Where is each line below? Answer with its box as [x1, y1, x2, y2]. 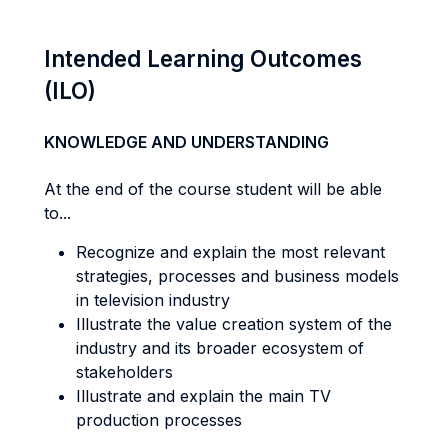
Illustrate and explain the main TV [76, 386, 331, 406]
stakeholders [76, 362, 173, 382]
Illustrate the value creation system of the [76, 314, 392, 334]
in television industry [76, 290, 230, 310]
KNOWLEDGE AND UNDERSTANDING [44, 132, 329, 152]
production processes [76, 410, 247, 430]
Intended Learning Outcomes [44, 45, 362, 72]
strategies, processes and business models [76, 266, 399, 286]
